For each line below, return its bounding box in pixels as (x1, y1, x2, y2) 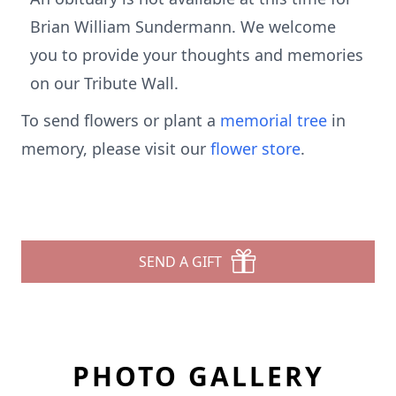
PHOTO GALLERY (72, 358, 324, 394)
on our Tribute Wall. (30, 72, 179, 94)
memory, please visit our (21, 138, 210, 159)
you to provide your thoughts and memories (30, 44, 363, 65)
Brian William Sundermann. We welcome (30, 16, 336, 37)
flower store (210, 138, 301, 159)
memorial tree (220, 110, 327, 131)
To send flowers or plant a (21, 110, 220, 131)
